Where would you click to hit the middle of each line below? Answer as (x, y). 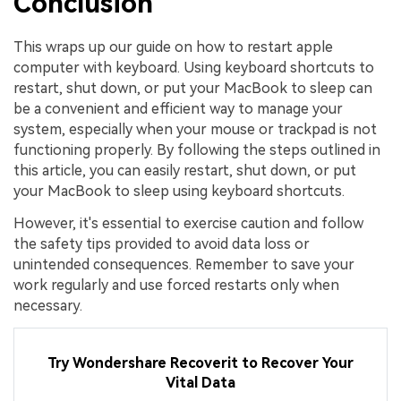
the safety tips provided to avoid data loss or (162, 243)
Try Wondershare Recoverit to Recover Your (200, 363)
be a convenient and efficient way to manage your (178, 109)
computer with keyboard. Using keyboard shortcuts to (194, 68)
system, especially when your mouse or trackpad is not (195, 130)
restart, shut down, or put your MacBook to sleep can (193, 89)
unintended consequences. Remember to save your (184, 264)
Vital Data (200, 383)
